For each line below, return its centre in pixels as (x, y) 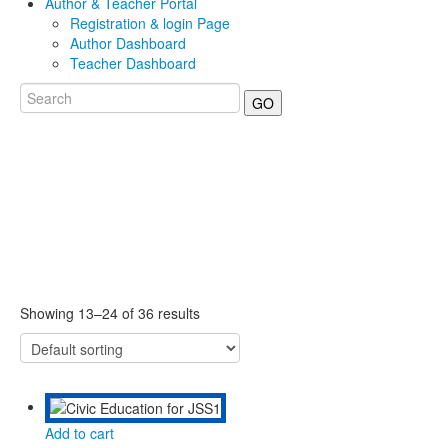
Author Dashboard (128, 42)
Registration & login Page (150, 22)
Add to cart (79, 432)
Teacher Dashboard (133, 62)
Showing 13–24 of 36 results (110, 312)
